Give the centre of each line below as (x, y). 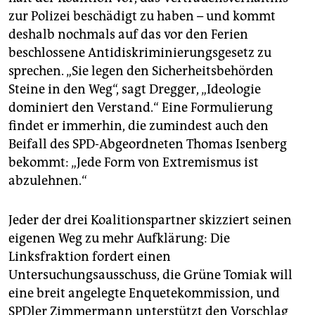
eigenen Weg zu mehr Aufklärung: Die (119, 239)
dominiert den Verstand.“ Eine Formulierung (141, 108)
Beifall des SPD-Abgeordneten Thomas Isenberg (148, 144)
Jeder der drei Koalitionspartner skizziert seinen (150, 220)
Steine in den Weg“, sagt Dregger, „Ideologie (135, 90)
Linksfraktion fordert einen (90, 257)
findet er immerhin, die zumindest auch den (139, 126)
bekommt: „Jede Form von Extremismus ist (134, 163)
